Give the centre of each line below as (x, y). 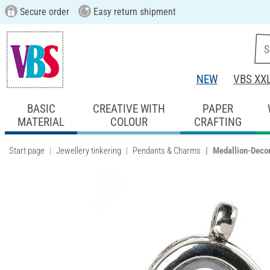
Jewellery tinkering (89, 150)
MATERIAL (41, 122)
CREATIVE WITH (129, 108)
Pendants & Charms (167, 150)
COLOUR (129, 122)
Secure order (43, 12)
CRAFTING (218, 122)
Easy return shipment (133, 12)
